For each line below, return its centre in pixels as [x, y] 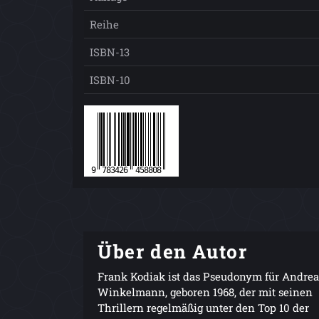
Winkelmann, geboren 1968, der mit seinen [205, 292]
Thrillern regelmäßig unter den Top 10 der [203, 307]
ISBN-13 [110, 52]
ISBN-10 [110, 80]
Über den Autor [173, 251]
